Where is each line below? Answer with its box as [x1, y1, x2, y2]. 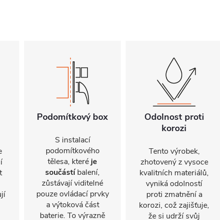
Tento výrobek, [148, 146, 200, 157]
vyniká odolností [146, 178, 202, 189]
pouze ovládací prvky [36, 189, 109, 199]
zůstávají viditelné [42, 178, 103, 189]
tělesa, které [48, 156, 91, 167]
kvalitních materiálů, [139, 167, 209, 178]
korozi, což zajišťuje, [139, 200, 209, 211]
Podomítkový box [37, 111, 108, 123]
